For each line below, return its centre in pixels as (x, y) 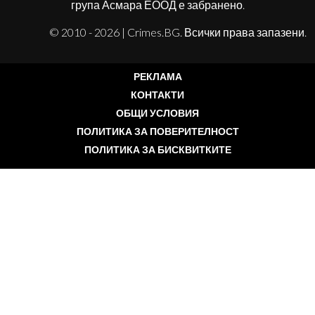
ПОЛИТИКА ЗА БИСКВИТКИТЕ (157, 150)
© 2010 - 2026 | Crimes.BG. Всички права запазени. (178, 32)
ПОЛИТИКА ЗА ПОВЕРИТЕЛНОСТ (157, 131)
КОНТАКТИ (157, 95)
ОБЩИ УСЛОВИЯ (157, 113)
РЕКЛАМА (157, 77)
